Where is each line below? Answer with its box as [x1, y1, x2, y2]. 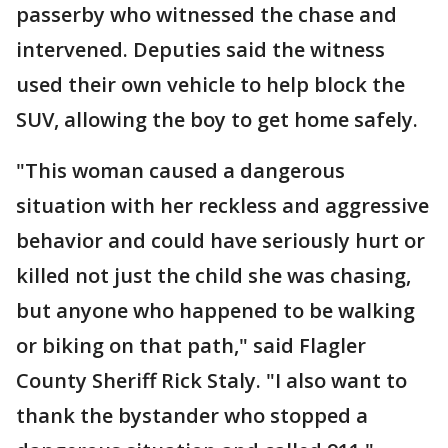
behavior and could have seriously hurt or [16, 227, 425, 254]
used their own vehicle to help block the [16, 71, 405, 98]
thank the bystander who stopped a [16, 402, 368, 429]
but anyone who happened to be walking [16, 297, 415, 324]
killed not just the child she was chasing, [16, 262, 411, 289]
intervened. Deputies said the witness [16, 36, 385, 63]
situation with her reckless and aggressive [16, 192, 429, 219]
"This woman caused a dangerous [16, 157, 345, 184]
